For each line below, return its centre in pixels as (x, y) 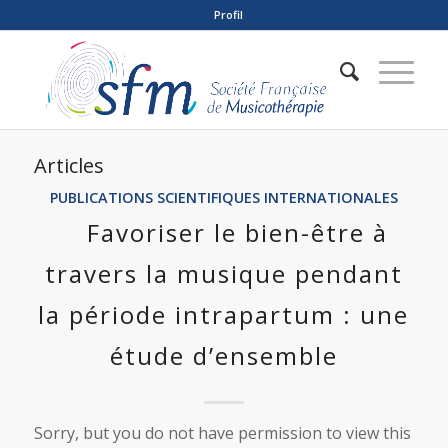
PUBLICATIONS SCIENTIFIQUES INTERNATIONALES (223, 197)
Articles (68, 165)
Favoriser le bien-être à (237, 232)
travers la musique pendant (223, 273)
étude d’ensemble (223, 355)
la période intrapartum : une (224, 314)
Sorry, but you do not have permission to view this (222, 433)
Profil (229, 14)
